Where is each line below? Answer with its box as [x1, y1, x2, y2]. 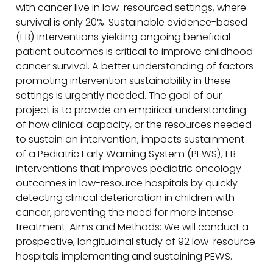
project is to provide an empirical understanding [16, 103, 247, 118]
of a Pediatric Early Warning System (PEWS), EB [16, 147, 236, 161]
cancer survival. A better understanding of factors [16, 59, 254, 74]
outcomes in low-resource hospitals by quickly [16, 176, 238, 191]
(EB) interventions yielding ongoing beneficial [16, 30, 231, 44]
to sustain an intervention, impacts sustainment [16, 132, 245, 147]
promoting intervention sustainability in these [16, 74, 232, 88]
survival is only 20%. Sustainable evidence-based [16, 15, 248, 30]
